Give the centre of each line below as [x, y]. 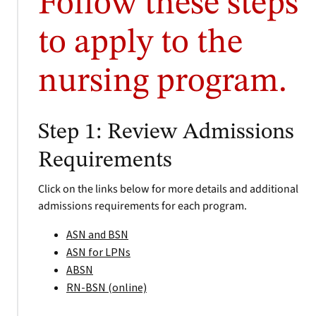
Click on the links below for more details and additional [168, 189]
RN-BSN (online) [107, 287]
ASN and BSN [97, 234]
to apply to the [140, 43]
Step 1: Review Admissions [166, 133]
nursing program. [163, 82]
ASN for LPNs [98, 252]
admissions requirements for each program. [142, 206]
